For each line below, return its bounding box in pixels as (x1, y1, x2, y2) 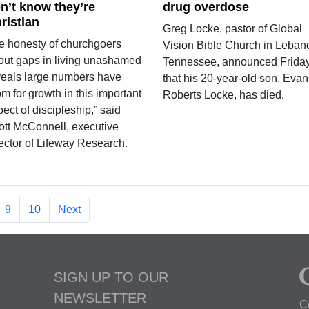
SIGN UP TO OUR (54, 269, 168, 285)
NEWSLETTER (54, 290, 146, 306)
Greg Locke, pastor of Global (162, 22, 302, 34)
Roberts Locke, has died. (162, 88, 284, 101)
